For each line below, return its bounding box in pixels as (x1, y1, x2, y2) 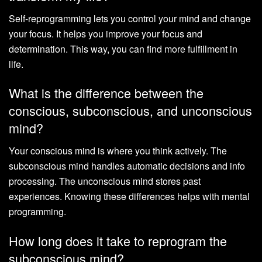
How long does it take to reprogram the (9, 231, 227, 250)
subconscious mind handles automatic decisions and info (9, 159, 245, 173)
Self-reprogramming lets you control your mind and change (9, 11, 251, 25)
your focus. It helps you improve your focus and (9, 26, 202, 40)
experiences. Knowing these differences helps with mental (9, 189, 250, 203)
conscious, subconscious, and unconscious (9, 101, 252, 120)
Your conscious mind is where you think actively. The (9, 144, 227, 157)
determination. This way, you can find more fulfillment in (9, 42, 237, 56)
